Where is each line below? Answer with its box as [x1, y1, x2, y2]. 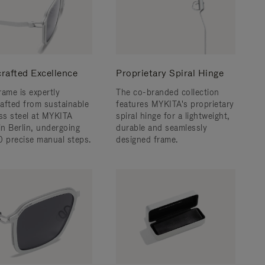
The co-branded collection [116, 87, 219, 98]
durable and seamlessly [116, 122, 207, 133]
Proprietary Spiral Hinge [116, 67, 224, 79]
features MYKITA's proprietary [116, 99, 234, 109]
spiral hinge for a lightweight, [116, 111, 230, 121]
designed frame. [116, 134, 178, 145]
